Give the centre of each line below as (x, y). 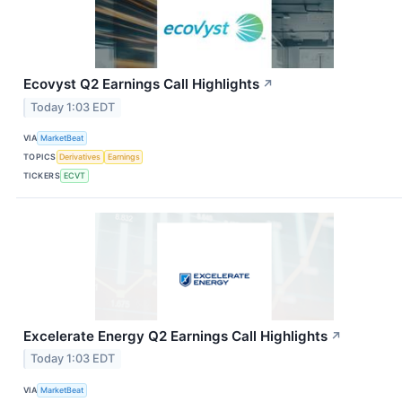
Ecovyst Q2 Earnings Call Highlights (141, 83)
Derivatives (80, 157)
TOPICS (40, 157)
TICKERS (42, 176)
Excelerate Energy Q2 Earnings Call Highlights (175, 336)
